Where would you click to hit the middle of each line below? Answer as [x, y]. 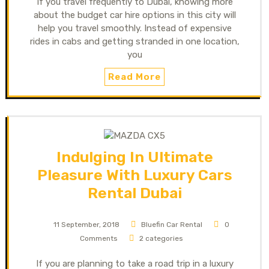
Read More [134, 77]
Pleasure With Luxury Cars [134, 175]
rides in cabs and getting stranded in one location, [134, 41]
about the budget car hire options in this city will [134, 15]
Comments [98, 238]
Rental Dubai [134, 193]
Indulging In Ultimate [134, 157]
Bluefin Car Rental [172, 224]
